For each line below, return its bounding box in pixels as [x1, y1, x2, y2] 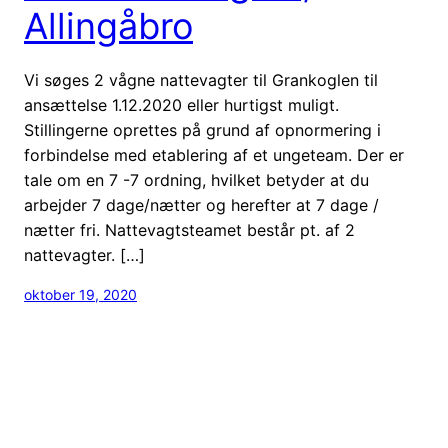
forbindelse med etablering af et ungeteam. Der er [24, 144, 404, 165]
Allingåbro [24, 3, 193, 48]
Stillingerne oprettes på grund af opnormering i [24, 119, 381, 140]
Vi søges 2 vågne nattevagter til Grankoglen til [24, 69, 378, 90]
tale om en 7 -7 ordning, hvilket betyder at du [24, 169, 369, 190]
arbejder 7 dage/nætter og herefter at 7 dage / [24, 194, 379, 215]
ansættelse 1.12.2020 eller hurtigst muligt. [24, 94, 339, 115]
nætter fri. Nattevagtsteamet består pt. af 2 [24, 219, 355, 240]
